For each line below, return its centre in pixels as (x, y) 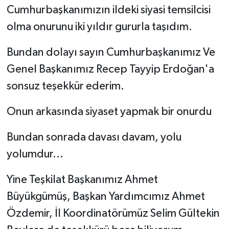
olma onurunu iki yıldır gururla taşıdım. (99, 27)
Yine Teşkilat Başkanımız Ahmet (82, 180)
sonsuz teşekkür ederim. (65, 87)
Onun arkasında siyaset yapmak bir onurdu (109, 112)
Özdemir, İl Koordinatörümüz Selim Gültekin (113, 214)
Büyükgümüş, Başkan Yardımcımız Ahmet (106, 197)
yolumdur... (35, 155)
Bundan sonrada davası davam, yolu (94, 138)
